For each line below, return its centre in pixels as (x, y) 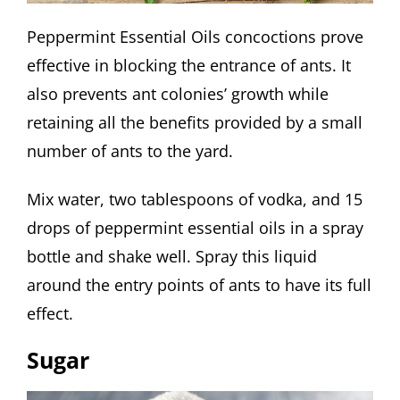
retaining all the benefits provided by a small (195, 123)
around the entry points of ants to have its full (199, 284)
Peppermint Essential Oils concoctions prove (195, 37)
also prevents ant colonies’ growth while (178, 94)
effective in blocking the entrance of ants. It (189, 66)
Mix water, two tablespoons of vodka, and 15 (195, 199)
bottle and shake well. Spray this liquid (172, 256)
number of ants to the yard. (130, 151)
